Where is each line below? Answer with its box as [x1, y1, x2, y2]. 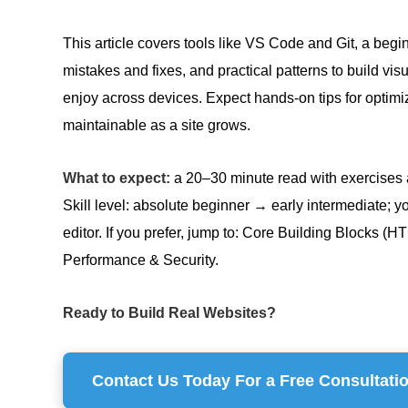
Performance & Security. [63, 252, 219, 268]
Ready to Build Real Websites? [63, 305, 276, 321]
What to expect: [63, 170, 170, 186]
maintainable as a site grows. [63, 117, 250, 133]
